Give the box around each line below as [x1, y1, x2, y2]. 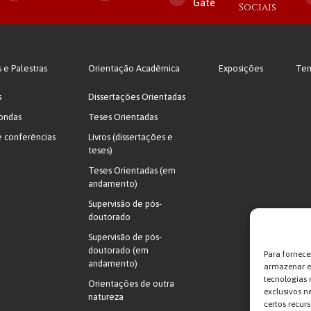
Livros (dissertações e [88, 132, 174, 142]
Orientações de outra [88, 278, 175, 289]
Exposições [218, 63, 263, 74]
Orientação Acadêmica [88, 63, 180, 74]
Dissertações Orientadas [88, 92, 186, 102]
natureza [88, 292, 124, 302]
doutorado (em [88, 245, 149, 255]
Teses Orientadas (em [88, 165, 176, 176]
